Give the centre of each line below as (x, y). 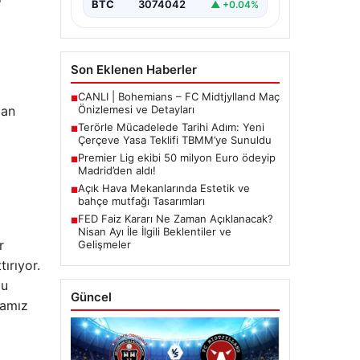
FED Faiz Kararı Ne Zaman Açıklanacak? (175, 219)
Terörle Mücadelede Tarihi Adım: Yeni (171, 127)
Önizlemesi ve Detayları (136, 110)
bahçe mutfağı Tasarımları (141, 201)
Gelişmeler (104, 245)
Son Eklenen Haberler (133, 70)
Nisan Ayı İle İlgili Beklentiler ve (154, 232)
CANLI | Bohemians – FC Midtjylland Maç (178, 97)
